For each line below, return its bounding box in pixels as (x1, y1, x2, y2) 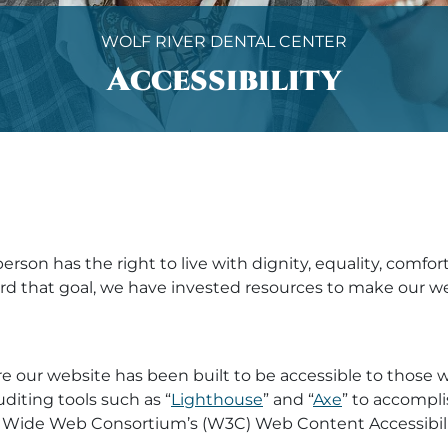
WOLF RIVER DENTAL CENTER (101, 32, 347, 51)
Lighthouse (171, 390, 263, 409)
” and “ (263, 390, 313, 409)
